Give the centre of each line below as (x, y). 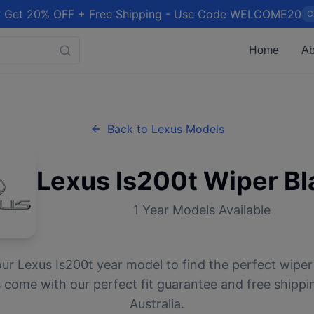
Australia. (157, 304)
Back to (129, 129)
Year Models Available (205, 210)
